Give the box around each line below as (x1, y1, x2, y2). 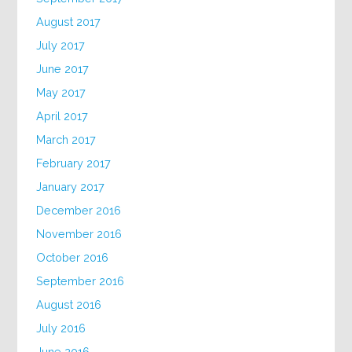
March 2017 (36, 133, 97, 146)
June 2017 (36, 62, 90, 75)
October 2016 (36, 251, 109, 264)
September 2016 (36, 274, 125, 288)
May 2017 (36, 86, 86, 99)
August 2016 (36, 298, 102, 311)
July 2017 (36, 38, 86, 52)
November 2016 (36, 227, 123, 240)
